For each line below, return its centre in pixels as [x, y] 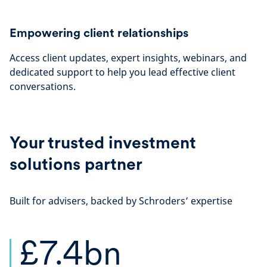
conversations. [43, 86]
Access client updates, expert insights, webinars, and [128, 58]
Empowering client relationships [99, 33]
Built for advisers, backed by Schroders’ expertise [121, 201]
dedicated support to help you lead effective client [122, 72]
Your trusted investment [103, 142]
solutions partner [76, 164]
